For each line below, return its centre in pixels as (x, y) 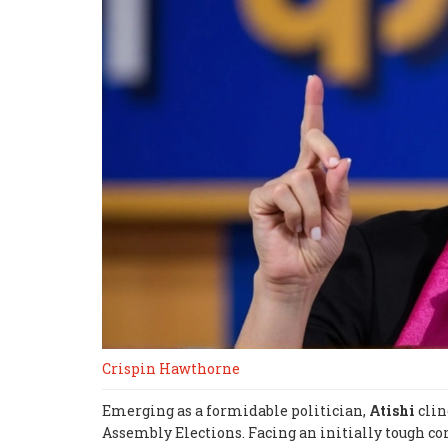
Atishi (392, 410)
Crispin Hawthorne (171, 368)
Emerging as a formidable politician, (235, 410)
